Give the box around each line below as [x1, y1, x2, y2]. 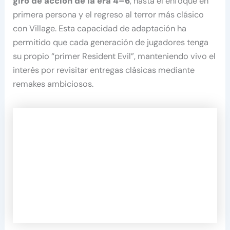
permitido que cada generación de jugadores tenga [13, 37, 209, 48]
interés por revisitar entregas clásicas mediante [13, 65, 195, 76]
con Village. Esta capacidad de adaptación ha [13, 23, 187, 34]
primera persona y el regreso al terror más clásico [13, 9, 204, 21]
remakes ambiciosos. [13, 79, 94, 90]
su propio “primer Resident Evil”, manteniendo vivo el [13, 51, 216, 62]
